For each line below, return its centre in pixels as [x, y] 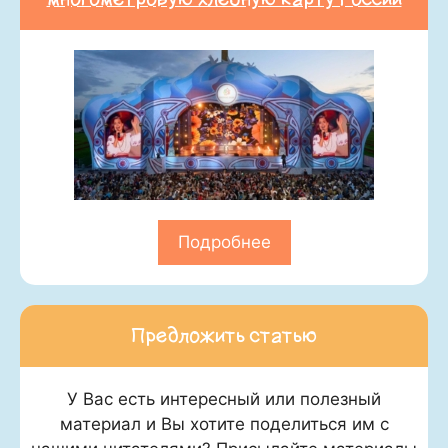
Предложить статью [224, 336]
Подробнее [224, 242]
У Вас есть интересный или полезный [224, 399]
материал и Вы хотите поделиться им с [224, 424]
